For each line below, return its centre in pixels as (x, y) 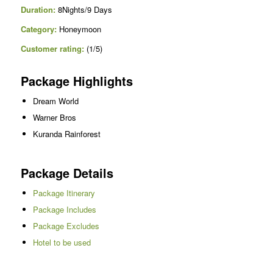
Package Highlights (76, 80)
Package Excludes (66, 225)
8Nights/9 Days (83, 10)
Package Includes (64, 209)
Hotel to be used (62, 242)
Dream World (55, 101)
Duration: (38, 10)
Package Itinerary (64, 193)
